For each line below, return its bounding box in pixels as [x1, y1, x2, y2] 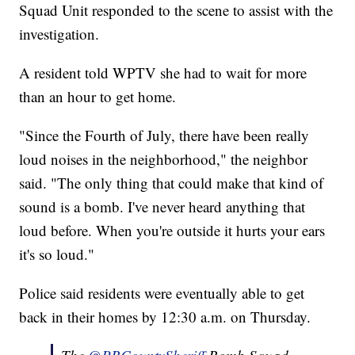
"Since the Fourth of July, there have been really [19, 125, 310, 146]
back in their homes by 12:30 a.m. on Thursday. [19, 307, 311, 327]
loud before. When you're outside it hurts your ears [19, 220, 326, 241]
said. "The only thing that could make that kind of [19, 173, 324, 193]
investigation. [19, 24, 100, 44]
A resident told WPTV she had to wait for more [19, 63, 307, 83]
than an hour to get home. [19, 86, 177, 107]
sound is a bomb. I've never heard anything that [19, 197, 306, 217]
